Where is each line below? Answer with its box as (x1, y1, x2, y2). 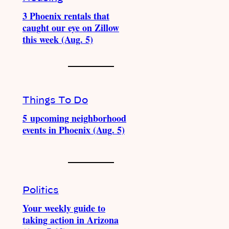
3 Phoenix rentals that (22, 9, 109, 22)
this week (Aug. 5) (22, 33, 93, 46)
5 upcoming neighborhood (22, 111, 126, 125)
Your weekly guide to (22, 201, 105, 215)
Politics (22, 186, 59, 195)
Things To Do (22, 96, 88, 105)
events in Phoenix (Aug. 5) (22, 123, 125, 136)
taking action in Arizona (22, 213, 119, 226)
